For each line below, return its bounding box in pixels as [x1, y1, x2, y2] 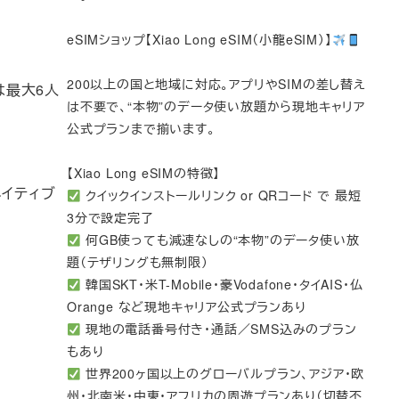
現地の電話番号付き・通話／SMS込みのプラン [81, 320, 357, 338]
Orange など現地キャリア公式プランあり [67, 297, 306, 316]
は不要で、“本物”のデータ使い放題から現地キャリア [67, 97, 366, 116]
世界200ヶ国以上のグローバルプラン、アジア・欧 [81, 364, 365, 383]
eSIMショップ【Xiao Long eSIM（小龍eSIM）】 [67, 30, 332, 49]
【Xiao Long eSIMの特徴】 [67, 164, 221, 183]
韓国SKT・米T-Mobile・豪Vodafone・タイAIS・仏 [81, 275, 363, 294]
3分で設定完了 [67, 208, 154, 227]
